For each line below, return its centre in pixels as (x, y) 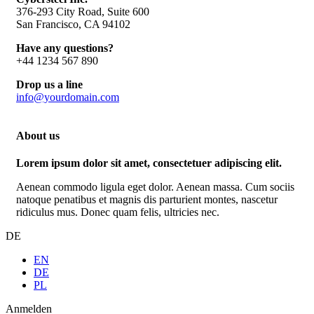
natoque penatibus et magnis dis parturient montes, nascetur (147, 200)
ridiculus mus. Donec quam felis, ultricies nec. (118, 212)
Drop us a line (49, 84)
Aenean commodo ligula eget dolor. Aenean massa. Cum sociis (155, 187)
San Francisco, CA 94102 (73, 24)
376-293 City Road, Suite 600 (83, 11)
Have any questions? (65, 48)
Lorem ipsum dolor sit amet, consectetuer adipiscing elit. (149, 163)
